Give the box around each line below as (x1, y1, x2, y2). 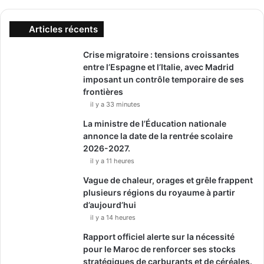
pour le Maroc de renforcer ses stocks (83, 243, 236, 254)
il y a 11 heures (90, 156, 134, 165)
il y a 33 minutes (90, 100, 140, 108)
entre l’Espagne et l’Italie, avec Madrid (83, 61, 234, 72)
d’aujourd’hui (83, 199, 136, 210)
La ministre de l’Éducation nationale (83, 118, 226, 128)
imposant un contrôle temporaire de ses (83, 74, 244, 84)
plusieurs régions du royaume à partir (83, 187, 235, 197)
